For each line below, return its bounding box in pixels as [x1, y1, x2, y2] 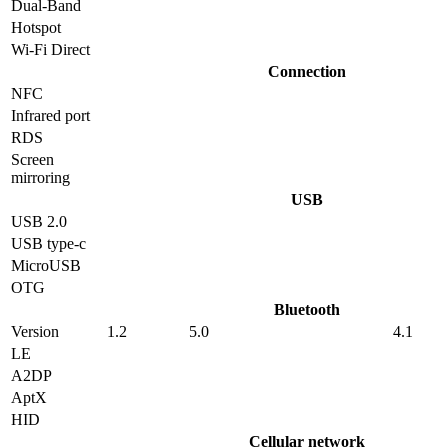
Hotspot [11, 19, 61, 37]
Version [11, 323, 59, 341]
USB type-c [11, 235, 86, 253]
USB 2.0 [11, 213, 67, 231]
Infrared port [11, 107, 90, 125]
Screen [11, 151, 54, 169]
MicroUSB [11, 257, 81, 275]
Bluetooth [274, 301, 340, 319]
